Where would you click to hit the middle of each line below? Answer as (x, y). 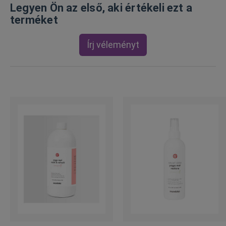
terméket (34, 20)
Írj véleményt (113, 44)
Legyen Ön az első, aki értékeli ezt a (101, 8)
